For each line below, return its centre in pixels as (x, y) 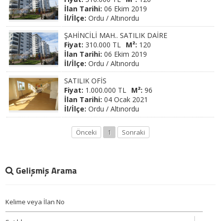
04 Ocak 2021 (125, 99)
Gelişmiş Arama (47, 170)
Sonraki (133, 132)
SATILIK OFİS (86, 81)
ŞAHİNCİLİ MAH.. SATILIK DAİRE (116, 35)
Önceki (86, 132)
